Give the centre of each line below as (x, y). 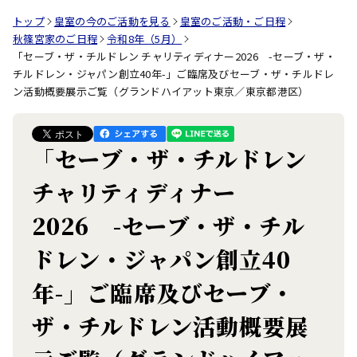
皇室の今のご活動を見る (112, 21)
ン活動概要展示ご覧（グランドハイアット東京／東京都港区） (161, 91)
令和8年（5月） (145, 39)
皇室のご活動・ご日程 (233, 21)
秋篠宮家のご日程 (55, 39)
